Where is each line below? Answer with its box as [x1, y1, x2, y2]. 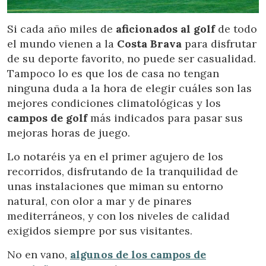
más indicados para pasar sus [87, 111, 243, 125]
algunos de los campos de [70, 248, 206, 262]
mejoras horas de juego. [7, 126, 130, 140]
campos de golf [7, 111, 87, 125]
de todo [218, 22, 257, 36]
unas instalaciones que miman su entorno [7, 179, 223, 194]
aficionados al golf [116, 22, 218, 36]
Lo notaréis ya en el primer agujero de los [7, 150, 223, 164]
